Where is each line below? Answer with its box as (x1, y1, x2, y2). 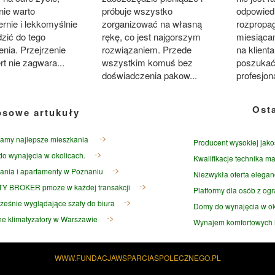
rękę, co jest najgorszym (101, 30, 201, 44)
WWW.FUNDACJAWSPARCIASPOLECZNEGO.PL (54, 252, 221, 263)
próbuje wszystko (101, 4, 172, 18)
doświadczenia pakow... (101, 69, 197, 82)
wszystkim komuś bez (101, 56, 193, 69)
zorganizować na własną (101, 17, 202, 31)
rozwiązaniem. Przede (101, 43, 192, 56)
